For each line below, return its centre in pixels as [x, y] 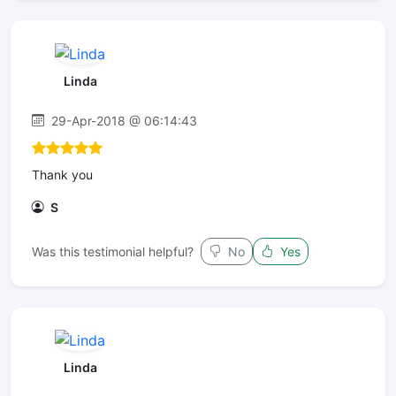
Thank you [62, 174]
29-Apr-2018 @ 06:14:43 [122, 120]
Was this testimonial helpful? [113, 251]
